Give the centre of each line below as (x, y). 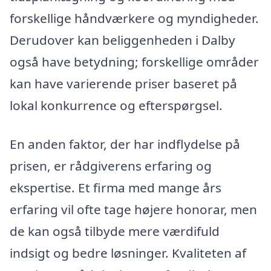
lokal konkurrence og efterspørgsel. (116, 105)
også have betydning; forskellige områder (134, 61)
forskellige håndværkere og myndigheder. (134, 18)
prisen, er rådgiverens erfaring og (111, 165)
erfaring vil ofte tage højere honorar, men (133, 209)
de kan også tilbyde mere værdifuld (115, 231)
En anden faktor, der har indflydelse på (125, 144)
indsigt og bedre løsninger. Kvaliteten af (128, 253)
